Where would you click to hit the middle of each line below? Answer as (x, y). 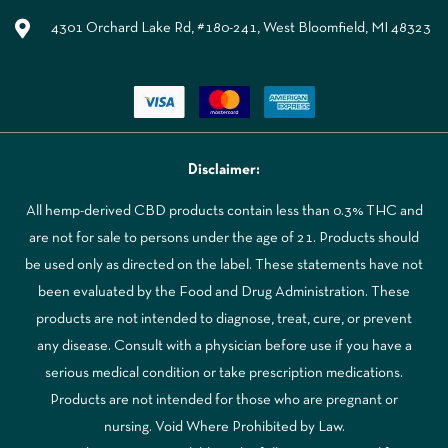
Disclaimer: (224, 170)
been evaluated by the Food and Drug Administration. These (224, 292)
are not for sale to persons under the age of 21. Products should (224, 238)
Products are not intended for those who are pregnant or (224, 400)
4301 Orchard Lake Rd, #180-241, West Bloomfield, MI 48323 (241, 28)
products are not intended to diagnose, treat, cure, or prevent (224, 319)
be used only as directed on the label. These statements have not (224, 265)
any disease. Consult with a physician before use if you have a (224, 346)
